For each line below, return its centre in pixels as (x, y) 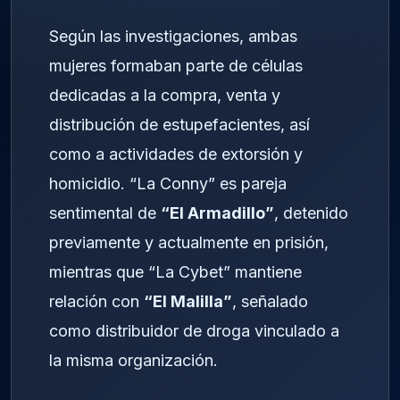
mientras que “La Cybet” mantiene (175, 272)
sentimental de (105, 213)
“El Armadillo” (217, 213)
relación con (96, 301)
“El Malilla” (188, 301)
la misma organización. (133, 360)
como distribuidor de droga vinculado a (194, 331)
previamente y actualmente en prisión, (189, 242)
